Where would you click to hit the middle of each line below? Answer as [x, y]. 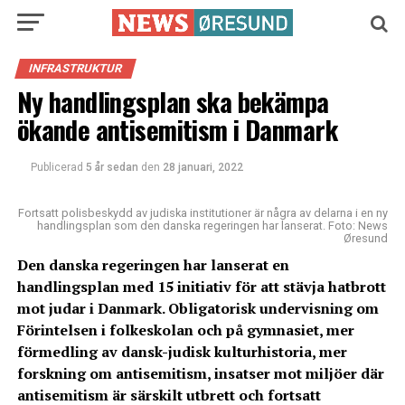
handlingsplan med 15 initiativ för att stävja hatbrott [201, 287]
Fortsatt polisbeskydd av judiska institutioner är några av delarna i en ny [203, 213]
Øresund [366, 238]
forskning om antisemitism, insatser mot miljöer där [200, 373]
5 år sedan [112, 167]
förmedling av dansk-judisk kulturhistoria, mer [182, 352]
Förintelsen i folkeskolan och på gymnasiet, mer [185, 330]
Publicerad [57, 167]
